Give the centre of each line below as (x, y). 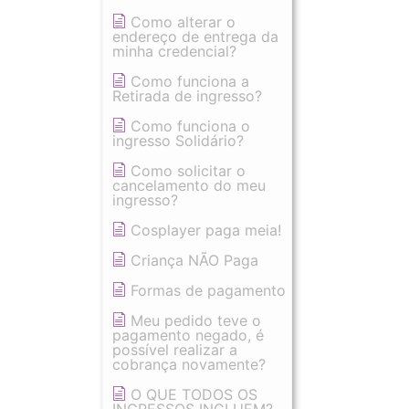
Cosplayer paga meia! (206, 230)
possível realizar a (175, 350)
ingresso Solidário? (178, 141)
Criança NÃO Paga (194, 260)
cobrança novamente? (189, 364)
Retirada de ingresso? (187, 96)
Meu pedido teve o (196, 320)
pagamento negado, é (188, 335)
